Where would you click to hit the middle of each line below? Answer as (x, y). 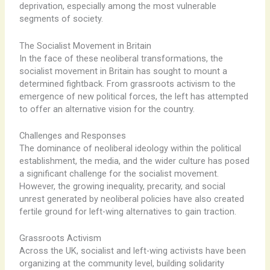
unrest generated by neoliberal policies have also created (131, 199)
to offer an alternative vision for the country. (107, 109)
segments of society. (61, 19)
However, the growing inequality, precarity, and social (122, 186)
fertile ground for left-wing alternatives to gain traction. (127, 211)
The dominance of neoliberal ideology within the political (130, 148)
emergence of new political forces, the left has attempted (133, 96)
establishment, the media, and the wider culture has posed (134, 161)
